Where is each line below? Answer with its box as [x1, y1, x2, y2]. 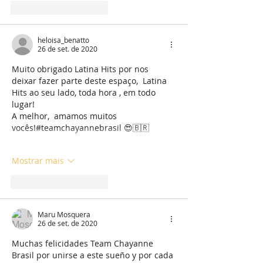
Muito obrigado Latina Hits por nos [12, 63, 151, 75]
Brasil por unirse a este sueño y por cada [12, 249, 176, 261]
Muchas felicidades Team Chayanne [12, 237, 156, 249]
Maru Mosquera [38, 209, 90, 219]
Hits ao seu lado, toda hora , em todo [12, 86, 158, 98]
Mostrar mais [12, 155, 64, 167]
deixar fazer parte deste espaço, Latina [12, 75, 169, 86]
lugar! [12, 98, 35, 110]
